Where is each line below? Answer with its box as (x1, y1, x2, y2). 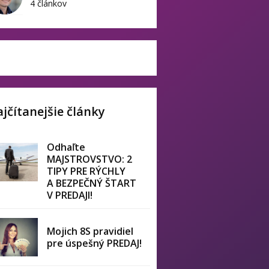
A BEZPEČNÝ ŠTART (47, 177, 137, 190)
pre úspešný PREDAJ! (47, 237, 142, 250)
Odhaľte (47, 141, 86, 154)
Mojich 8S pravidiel (47, 225, 134, 238)
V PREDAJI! (47, 189, 93, 202)
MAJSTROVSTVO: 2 (47, 153, 133, 166)
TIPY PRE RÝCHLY (47, 165, 126, 178)
